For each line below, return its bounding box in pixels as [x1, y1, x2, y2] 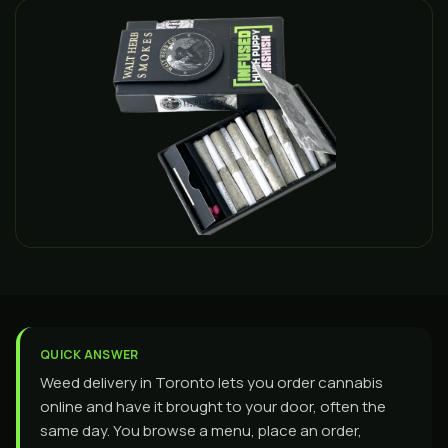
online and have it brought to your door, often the [40, 396, 386, 417]
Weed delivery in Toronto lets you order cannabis [40, 372, 383, 393]
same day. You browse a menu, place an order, [40, 420, 362, 441]
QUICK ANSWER [40, 346, 139, 363]
